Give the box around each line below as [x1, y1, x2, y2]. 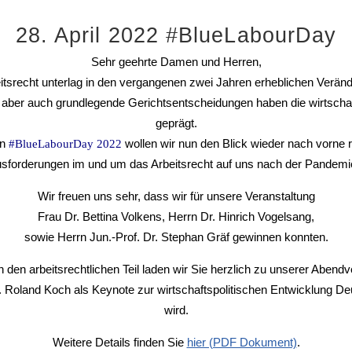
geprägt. [155, 116, 197, 130]
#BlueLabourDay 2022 [8, 137, 122, 150]
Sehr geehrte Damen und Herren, [90, 55, 262, 68]
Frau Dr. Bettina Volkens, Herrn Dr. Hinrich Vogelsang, [38, 210, 314, 223]
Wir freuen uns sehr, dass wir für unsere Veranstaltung [37, 189, 315, 203]
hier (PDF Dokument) [186, 335, 297, 349]
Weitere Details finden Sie [52, 335, 187, 349]
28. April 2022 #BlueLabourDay [15, 24, 337, 47]
